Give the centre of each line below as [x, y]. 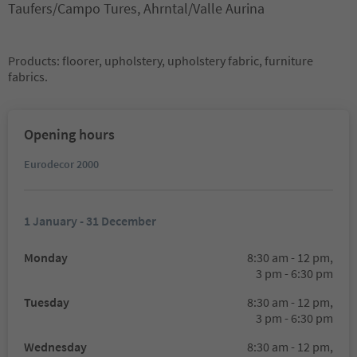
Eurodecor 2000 [61, 164]
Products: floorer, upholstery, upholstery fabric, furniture [161, 61]
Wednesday [55, 347]
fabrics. [28, 76]
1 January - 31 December [90, 221]
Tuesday [47, 302]
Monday [46, 257]
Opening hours [69, 134]
